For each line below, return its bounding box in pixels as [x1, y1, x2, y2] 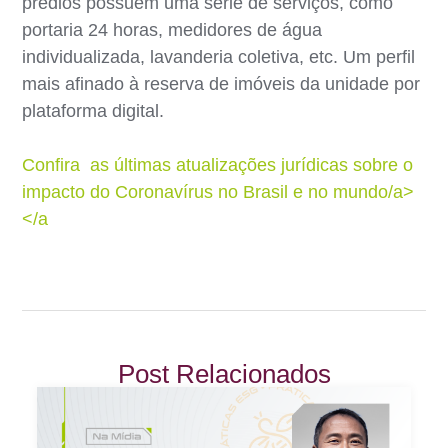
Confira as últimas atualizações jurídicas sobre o [22, 154, 414, 175]
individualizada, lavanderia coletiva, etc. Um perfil [22, 46, 416, 67]
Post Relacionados [117, 358, 331, 389]
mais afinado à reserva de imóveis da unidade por [22, 73, 421, 94]
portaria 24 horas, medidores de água [22, 19, 323, 40]
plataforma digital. [22, 100, 165, 121]
